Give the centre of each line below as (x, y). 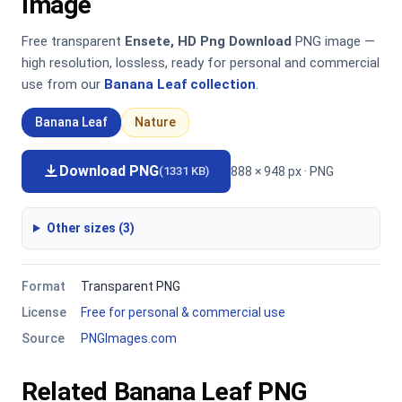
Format (44, 286)
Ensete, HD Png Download (208, 41)
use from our (63, 84)
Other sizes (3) (90, 228)
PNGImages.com (129, 338)
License (44, 312)
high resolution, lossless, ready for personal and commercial (201, 63)
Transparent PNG (131, 286)
